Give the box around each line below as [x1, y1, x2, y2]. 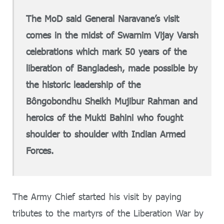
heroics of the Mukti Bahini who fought [26, 111, 183, 123]
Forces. [26, 144, 54, 156]
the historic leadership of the [26, 78, 141, 90]
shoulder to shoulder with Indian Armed [26, 128, 186, 139]
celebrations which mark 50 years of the [26, 45, 187, 57]
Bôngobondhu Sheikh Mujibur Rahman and [26, 95, 198, 106]
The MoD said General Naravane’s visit [26, 12, 179, 24]
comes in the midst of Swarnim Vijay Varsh [26, 29, 199, 40]
